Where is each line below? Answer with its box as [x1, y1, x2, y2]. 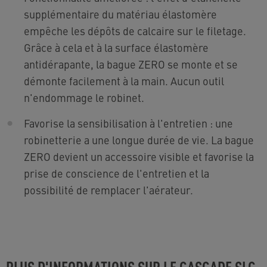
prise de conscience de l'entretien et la [24, 165, 209, 181]
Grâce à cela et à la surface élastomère [24, 39, 209, 55]
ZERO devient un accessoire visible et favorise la [24, 148, 254, 164]
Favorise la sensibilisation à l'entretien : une [24, 115, 233, 131]
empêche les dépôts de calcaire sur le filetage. [24, 23, 246, 38]
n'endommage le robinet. [24, 89, 144, 105]
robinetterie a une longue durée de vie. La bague [24, 132, 254, 147]
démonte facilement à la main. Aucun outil [24, 73, 224, 88]
